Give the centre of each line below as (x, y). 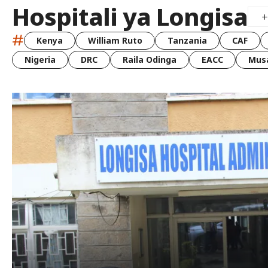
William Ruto (115, 40)
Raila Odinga (150, 60)
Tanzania (187, 40)
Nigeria (40, 60)
